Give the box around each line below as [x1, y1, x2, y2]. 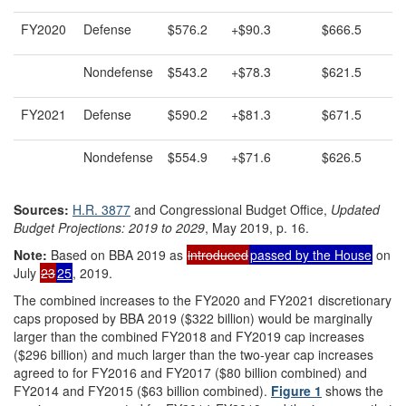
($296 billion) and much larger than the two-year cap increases [14, 344, 373, 363]
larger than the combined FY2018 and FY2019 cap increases [14, 326, 364, 345]
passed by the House [250, 245, 372, 264]
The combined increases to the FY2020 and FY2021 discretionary [14, 290, 391, 309]
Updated [331, 199, 380, 218]
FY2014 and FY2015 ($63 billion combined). [14, 381, 271, 400]
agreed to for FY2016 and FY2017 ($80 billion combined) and [14, 362, 367, 382]
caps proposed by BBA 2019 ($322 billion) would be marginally [14, 308, 372, 327]
